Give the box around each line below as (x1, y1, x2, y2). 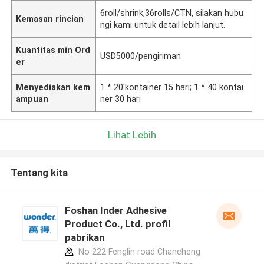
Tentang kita (10, 167, 68, 179)
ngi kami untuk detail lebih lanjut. (100, 19, 226, 29)
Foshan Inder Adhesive (64, 204, 167, 217)
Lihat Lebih (108, 128, 156, 141)
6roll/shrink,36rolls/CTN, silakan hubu (100, 8, 244, 18)
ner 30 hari (100, 94, 141, 104)
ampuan (16, 94, 49, 104)
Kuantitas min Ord (16, 45, 91, 55)
